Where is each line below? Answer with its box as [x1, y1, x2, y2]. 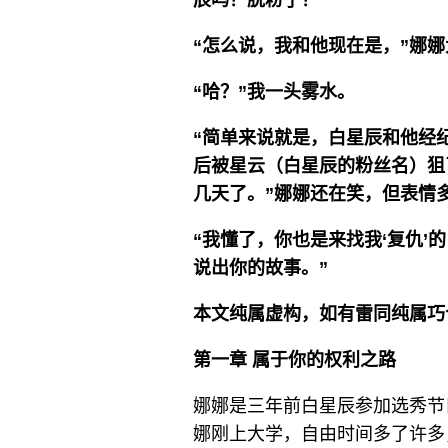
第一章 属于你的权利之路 [193, 350, 396, 370]
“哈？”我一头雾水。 [193, 82, 355, 102]
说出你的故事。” [193, 258, 328, 278]
